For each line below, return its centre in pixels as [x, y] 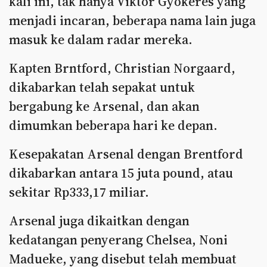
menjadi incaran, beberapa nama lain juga [132, 20]
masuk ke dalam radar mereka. [101, 39]
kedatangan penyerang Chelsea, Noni [118, 240]
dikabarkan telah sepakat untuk [102, 87]
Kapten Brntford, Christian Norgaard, [122, 68]
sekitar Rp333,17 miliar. [79, 192]
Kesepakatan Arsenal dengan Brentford [126, 154]
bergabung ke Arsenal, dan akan [104, 106]
